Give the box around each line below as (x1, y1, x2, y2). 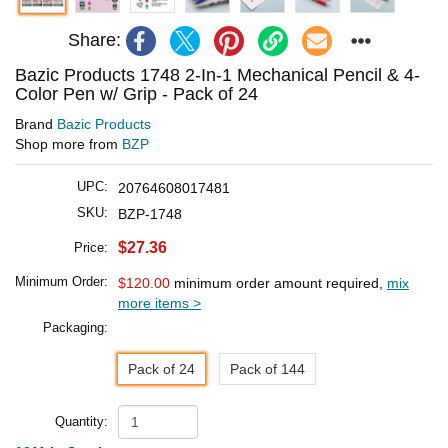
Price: (74, 239, 108, 255)
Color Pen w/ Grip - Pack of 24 (15, 83, 258, 104)
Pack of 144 (230, 360, 305, 377)
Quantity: (55, 413, 108, 429)
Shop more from (15, 135, 122, 152)
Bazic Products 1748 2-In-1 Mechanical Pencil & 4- (15, 64, 420, 85)
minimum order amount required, (170, 274, 387, 291)
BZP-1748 (118, 205, 182, 222)
